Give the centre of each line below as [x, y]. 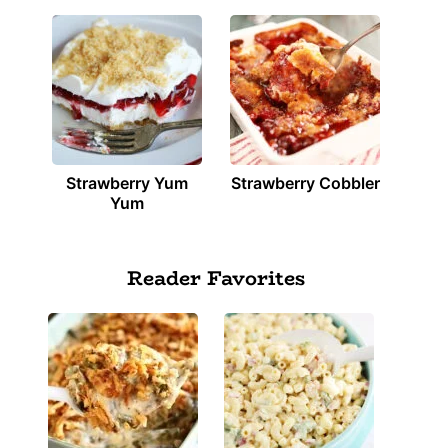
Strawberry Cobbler [305, 183]
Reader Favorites [216, 277]
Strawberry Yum [127, 183]
